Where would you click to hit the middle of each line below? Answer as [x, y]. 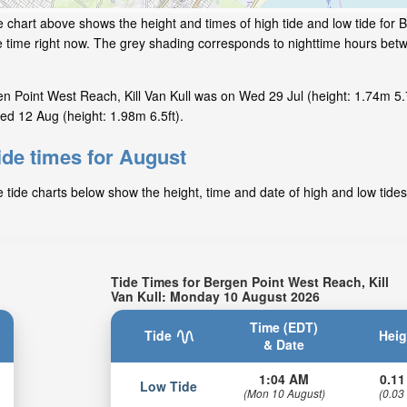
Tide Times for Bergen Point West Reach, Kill [250, 282]
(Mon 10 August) [284, 392]
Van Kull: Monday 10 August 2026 [216, 297]
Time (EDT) [284, 327]
